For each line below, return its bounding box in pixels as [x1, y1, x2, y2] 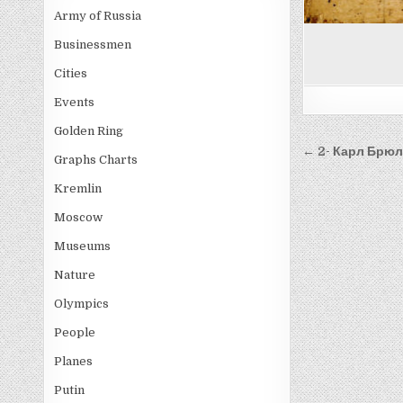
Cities [54, 67, 88, 80]
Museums [54, 239, 112, 253]
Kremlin [54, 182, 103, 195]
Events [54, 95, 95, 109]
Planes [54, 354, 94, 368]
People [54, 326, 96, 339]
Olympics [54, 297, 110, 310]
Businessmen [54, 38, 132, 51]
